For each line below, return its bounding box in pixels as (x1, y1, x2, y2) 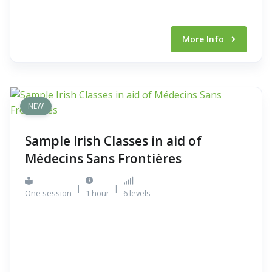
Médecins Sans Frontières (25, 150, 182, 167)
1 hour (86, 188, 109, 199)
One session (25, 188, 72, 199)
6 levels (123, 188, 151, 199)
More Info (182, 33, 226, 45)
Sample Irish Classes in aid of (25, 132, 202, 149)
